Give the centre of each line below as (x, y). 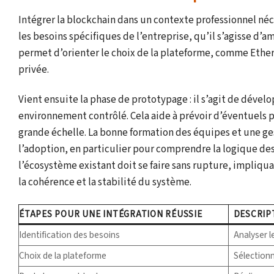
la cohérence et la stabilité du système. (105, 182)
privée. (34, 69)
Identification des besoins (69, 235)
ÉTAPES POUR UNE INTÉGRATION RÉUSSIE (111, 214)
